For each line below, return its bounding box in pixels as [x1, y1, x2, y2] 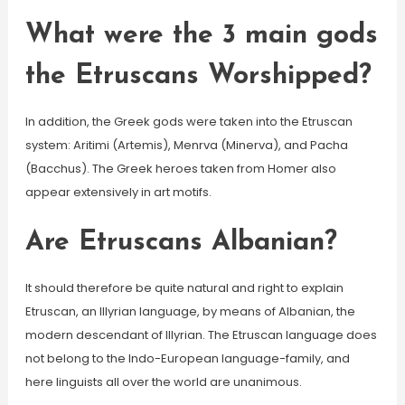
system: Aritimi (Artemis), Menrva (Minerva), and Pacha [24, 137, 348, 154]
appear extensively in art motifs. [24, 184, 212, 201]
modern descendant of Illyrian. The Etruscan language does [24, 326, 377, 344]
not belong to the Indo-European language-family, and [24, 350, 350, 367]
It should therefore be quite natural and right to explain [24, 279, 344, 297]
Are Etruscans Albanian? [24, 229, 337, 257]
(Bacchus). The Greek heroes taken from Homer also [24, 160, 336, 177]
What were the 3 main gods [24, 22, 378, 50]
